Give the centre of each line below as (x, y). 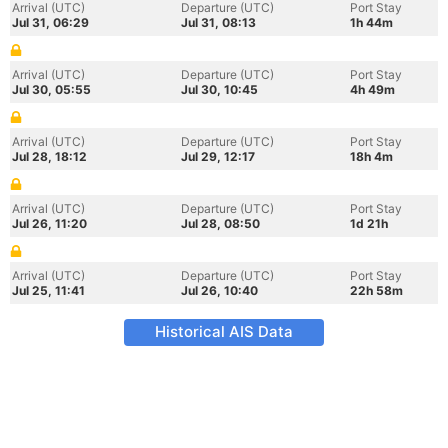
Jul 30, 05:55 (51, 89)
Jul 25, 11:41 (48, 290)
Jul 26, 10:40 (219, 290)
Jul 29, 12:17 (218, 156)
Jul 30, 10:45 (219, 89)
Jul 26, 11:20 (49, 223)
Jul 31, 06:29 (50, 22)
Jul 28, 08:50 (220, 223)
